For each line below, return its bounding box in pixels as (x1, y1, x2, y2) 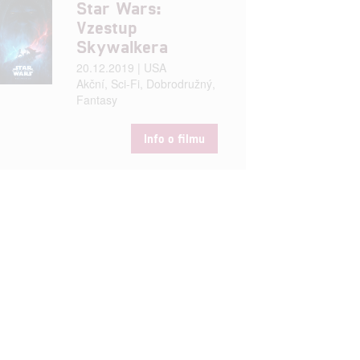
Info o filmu (143, 130, 205, 145)
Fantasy (76, 91, 117, 108)
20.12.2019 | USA (76, 59, 166, 76)
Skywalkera (76, 35, 168, 56)
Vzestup (76, 15, 137, 37)
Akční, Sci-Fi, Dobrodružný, (76, 75, 215, 92)
